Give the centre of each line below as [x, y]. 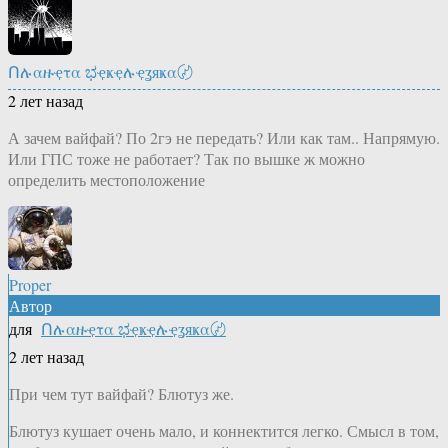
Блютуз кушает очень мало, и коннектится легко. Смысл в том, [224, 430]
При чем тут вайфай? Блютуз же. [121, 393]
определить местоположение [106, 179]
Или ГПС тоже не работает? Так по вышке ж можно [186, 158]
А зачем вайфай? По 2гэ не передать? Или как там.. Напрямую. [224, 137]
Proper [30, 284]
